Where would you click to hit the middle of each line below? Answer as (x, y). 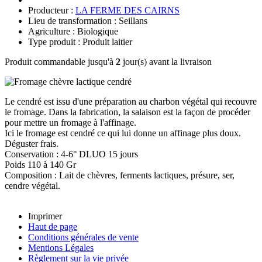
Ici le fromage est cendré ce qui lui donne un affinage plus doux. (123, 133)
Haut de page (53, 226)
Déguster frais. (32, 143)
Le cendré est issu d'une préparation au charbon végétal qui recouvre (131, 101)
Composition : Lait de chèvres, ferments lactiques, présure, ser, (120, 175)
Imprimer (45, 216)
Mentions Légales (61, 247)
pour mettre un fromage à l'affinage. (70, 122)
